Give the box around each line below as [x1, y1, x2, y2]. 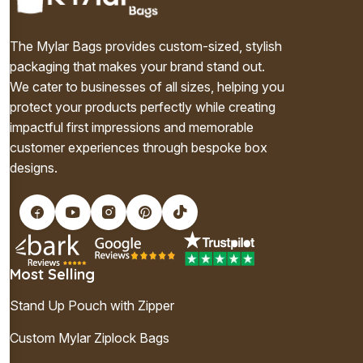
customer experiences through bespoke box [10, 139, 267, 156]
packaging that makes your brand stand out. [10, 58, 265, 75]
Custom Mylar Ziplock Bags [10, 330, 169, 347]
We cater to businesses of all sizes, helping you [10, 79, 284, 96]
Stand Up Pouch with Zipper [10, 297, 174, 314]
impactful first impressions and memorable [10, 119, 254, 136]
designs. [10, 160, 58, 177]
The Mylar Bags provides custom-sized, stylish [10, 38, 282, 55]
